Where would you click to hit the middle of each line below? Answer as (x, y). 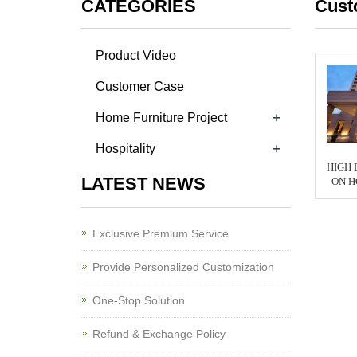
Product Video (136, 55)
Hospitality (126, 149)
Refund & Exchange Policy (159, 334)
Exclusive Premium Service (161, 233)
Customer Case (140, 86)
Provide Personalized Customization (183, 267)
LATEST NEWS (143, 184)
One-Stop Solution (139, 300)
